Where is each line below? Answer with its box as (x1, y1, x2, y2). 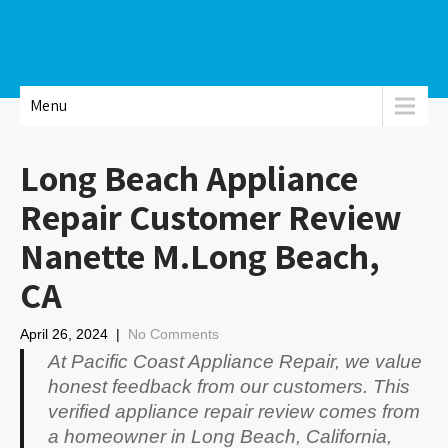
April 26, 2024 (20, 326, 108, 342)
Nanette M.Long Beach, (20, 232, 380, 279)
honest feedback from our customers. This (48, 376, 410, 397)
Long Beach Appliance (20, 154, 358, 201)
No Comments (128, 326, 219, 342)
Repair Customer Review (20, 193, 402, 240)
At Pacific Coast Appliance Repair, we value (48, 351, 422, 372)
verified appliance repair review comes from (48, 401, 420, 422)
